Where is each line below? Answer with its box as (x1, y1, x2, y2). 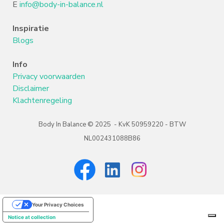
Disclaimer (12, 83, 49, 94)
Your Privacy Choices (32, 201, 84, 208)
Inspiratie (12, 23, 49, 34)
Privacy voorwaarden (12, 71, 85, 82)
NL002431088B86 (83, 134, 140, 143)
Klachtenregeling (12, 95, 72, 106)
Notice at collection (8, 214, 55, 220)
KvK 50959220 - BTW (118, 120, 186, 129)
